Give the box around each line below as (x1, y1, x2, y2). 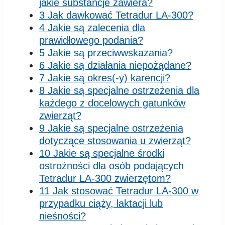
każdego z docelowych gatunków (39, 97, 185, 108)
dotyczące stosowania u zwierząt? (39, 135, 191, 146)
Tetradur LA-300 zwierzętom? (39, 172, 171, 184)
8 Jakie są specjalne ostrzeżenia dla (39, 84, 199, 96)
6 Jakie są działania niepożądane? (39, 59, 191, 71)
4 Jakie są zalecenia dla (39, 22, 145, 33)
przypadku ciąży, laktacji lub (39, 197, 163, 209)
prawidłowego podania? (39, 34, 143, 46)
